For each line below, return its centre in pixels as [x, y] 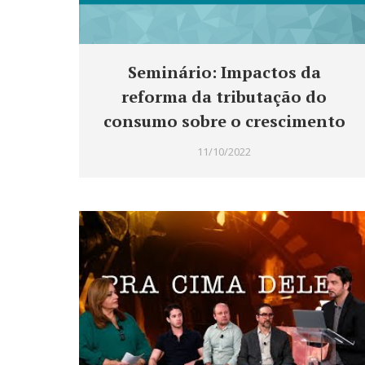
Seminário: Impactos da [224, 73]
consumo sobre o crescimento [224, 121]
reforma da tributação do [224, 97]
